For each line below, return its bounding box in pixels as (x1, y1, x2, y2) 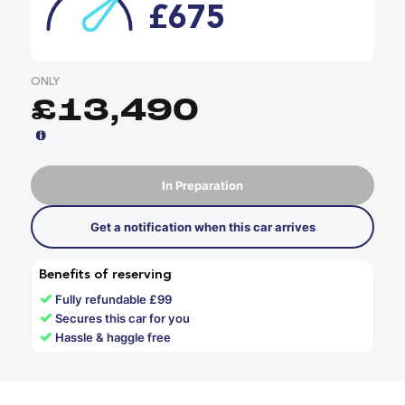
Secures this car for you (55, 310, 191, 325)
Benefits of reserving (39, 268, 172, 282)
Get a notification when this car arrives (89, 219, 316, 234)
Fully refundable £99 (55, 291, 173, 306)
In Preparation (162, 177, 243, 193)
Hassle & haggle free (55, 329, 172, 344)
